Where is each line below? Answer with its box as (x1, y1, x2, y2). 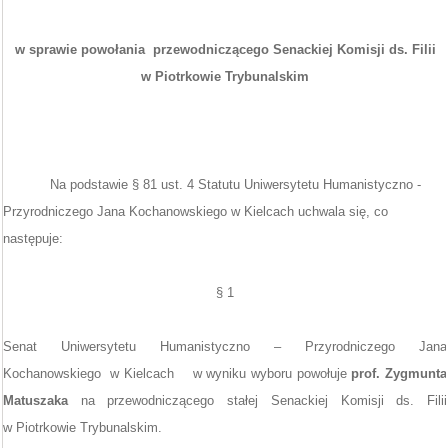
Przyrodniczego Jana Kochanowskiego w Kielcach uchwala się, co (3, 204, 388, 219)
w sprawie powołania (14, 42, 145, 57)
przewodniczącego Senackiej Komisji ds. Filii (152, 42, 436, 57)
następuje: (3, 231, 63, 246)
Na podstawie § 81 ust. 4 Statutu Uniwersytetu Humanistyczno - (50, 177, 422, 192)
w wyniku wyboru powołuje (192, 366, 352, 381)
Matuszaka (3, 393, 68, 408)
